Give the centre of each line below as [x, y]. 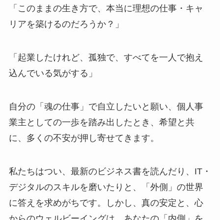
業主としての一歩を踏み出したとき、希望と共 [101, 122]
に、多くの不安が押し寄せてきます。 [84, 138]
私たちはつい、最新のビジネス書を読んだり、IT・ [110, 171]
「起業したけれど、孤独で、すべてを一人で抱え [106, 58]
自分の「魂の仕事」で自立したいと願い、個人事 [106, 106]
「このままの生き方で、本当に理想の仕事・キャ [106, 9]
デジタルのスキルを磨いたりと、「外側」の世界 [106, 187]
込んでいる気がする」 [53, 73]
